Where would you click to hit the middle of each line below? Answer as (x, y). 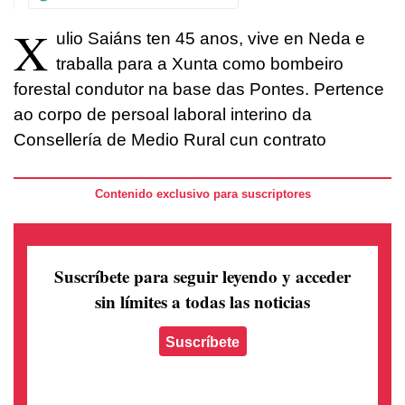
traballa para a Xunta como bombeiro (200, 64)
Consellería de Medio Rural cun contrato (170, 140)
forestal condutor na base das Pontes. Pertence (199, 89)
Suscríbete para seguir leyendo (168, 276)
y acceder (316, 276)
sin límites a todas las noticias (202, 301)
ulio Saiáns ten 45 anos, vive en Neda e (211, 39)
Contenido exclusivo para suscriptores (202, 194)
